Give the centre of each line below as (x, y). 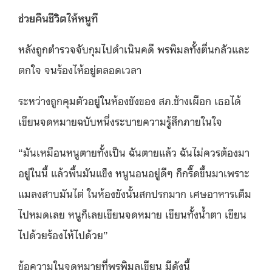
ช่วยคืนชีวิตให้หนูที (58, 17)
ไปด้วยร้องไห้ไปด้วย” (63, 234)
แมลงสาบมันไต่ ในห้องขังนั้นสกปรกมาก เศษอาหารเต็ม (135, 193)
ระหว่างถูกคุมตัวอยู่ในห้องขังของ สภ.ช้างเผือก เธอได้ (130, 100)
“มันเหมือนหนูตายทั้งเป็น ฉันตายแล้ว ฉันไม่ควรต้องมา (134, 151)
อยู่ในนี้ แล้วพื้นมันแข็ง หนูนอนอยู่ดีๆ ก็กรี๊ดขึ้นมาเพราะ (134, 172)
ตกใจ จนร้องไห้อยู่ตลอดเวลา (80, 69)
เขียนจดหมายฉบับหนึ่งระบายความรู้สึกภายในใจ (120, 121)
